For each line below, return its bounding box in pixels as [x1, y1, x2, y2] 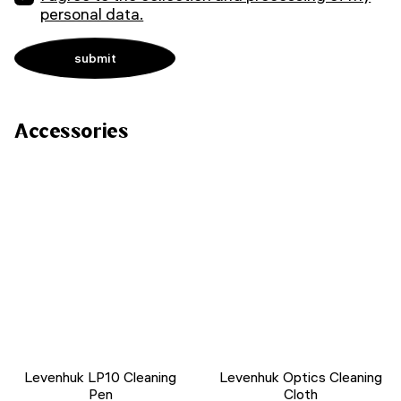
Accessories [14, 119, 129, 143]
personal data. [40, 4, 144, 25]
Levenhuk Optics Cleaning [219, 368, 382, 387]
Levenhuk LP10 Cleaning [24, 368, 176, 387]
